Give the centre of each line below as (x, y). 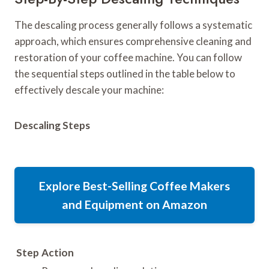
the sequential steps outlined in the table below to (125, 74)
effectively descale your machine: (89, 90)
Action (58, 253)
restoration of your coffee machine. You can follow (128, 58)
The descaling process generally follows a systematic (133, 25)
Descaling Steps (52, 125)
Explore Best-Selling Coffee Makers (134, 186)
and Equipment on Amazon (134, 205)
